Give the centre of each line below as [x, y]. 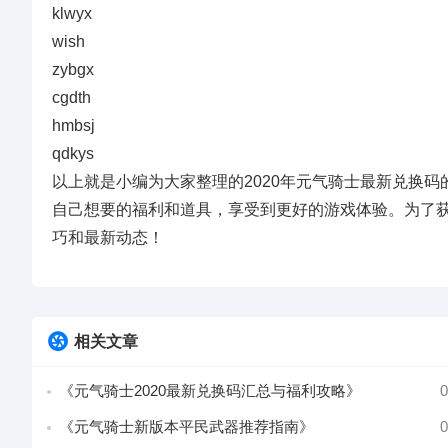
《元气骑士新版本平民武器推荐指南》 [186, 426]
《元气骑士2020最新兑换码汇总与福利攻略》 [210, 390]
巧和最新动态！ [108, 237]
